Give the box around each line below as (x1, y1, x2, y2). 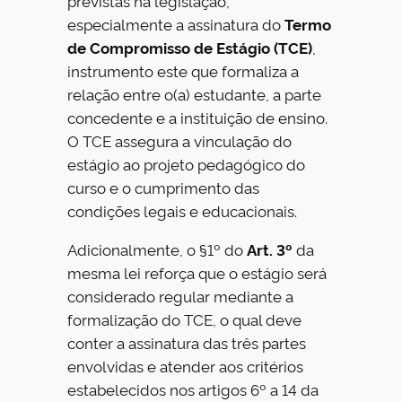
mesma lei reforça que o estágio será (67, 261, 328, 283)
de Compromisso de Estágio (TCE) (67, 37, 313, 58)
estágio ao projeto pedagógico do (67, 153, 306, 175)
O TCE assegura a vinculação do (67, 130, 293, 152)
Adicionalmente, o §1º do (67, 238, 248, 259)
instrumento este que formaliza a (67, 60, 300, 82)
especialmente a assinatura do (67, 13, 285, 35)
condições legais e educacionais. (67, 200, 298, 222)
